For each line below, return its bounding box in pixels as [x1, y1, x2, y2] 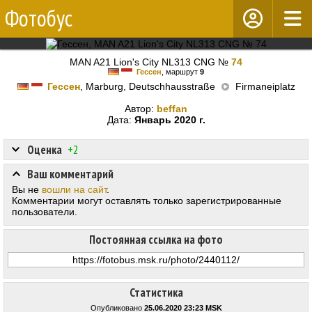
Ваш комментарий [27, 166, 114, 182]
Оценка [27, 142, 62, 158]
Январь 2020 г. [134, 114, 205, 126]
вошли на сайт [42, 184, 107, 196]
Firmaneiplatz [232, 81, 295, 93]
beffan [157, 103, 187, 115]
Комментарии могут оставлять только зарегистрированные [12, 195, 281, 207]
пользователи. [12, 206, 77, 218]
